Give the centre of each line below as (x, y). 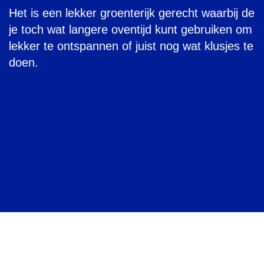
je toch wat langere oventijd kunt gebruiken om (131, 30)
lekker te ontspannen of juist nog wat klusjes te (131, 46)
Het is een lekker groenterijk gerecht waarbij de (132, 13)
